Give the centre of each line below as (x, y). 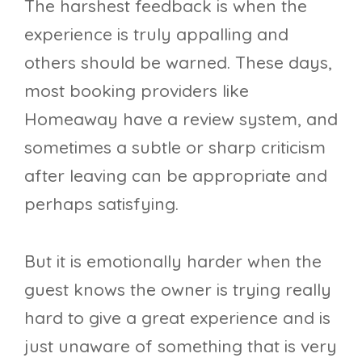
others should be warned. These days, (178, 63)
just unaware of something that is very (181, 346)
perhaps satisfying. (101, 204)
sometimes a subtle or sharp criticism (175, 147)
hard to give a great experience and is (177, 318)
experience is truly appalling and (156, 34)
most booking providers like (137, 91)
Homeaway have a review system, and (181, 119)
